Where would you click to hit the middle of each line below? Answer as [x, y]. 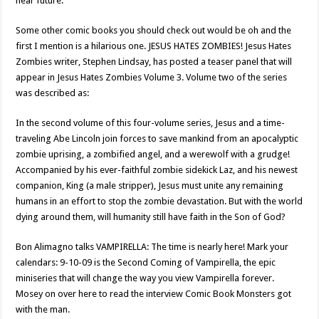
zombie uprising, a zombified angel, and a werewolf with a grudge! [153, 154]
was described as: [53, 93]
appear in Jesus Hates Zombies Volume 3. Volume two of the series [152, 77]
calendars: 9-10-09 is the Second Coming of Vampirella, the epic [146, 262]
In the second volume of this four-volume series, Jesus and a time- [151, 123]
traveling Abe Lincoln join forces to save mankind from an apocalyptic [157, 138]
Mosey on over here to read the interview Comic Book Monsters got [154, 294]
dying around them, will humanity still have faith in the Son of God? [151, 217]
